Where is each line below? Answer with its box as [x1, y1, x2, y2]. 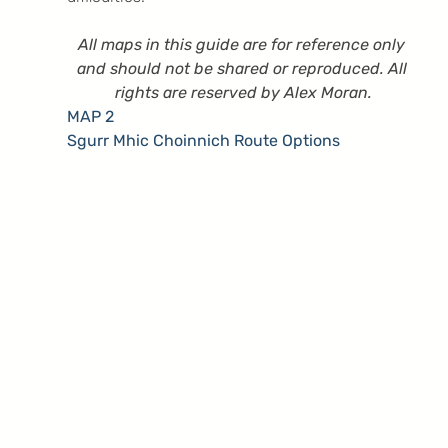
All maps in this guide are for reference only [78, 34, 410, 54]
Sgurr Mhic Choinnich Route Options [66, 130, 340, 150]
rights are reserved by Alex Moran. [115, 82, 373, 102]
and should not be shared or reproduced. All [76, 58, 411, 78]
